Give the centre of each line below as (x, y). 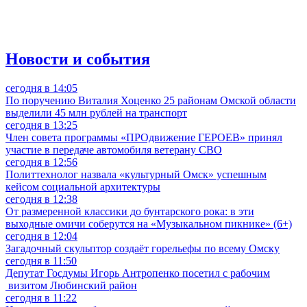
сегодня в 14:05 (41, 88)
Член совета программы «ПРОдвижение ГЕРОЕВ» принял (144, 138)
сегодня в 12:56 (41, 162)
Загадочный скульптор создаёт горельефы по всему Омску (143, 249)
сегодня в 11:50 (41, 261)
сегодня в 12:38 (41, 199)
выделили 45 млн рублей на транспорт (96, 113)
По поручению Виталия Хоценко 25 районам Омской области (151, 101)
